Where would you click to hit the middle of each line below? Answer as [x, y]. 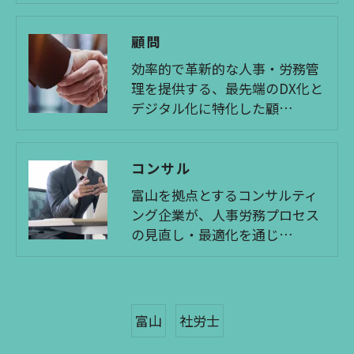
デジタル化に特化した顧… [212, 108]
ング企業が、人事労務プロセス [225, 215]
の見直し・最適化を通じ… [212, 234]
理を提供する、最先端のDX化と [227, 88]
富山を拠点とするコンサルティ [224, 195]
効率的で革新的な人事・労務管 [225, 68]
